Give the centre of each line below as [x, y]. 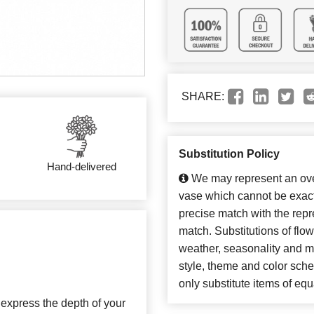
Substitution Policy [229, 154]
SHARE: [203, 97]
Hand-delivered [81, 166]
